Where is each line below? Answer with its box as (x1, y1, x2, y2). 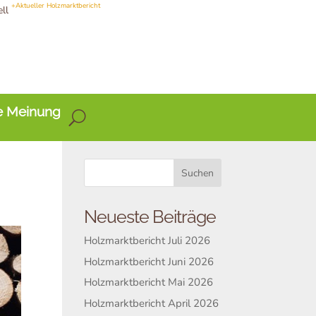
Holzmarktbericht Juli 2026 (84, 233, 211, 248)
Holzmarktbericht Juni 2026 (84, 254, 214, 269)
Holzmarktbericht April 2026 (84, 296, 219, 310)
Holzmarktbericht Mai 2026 (84, 275, 214, 289)
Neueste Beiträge (84, 206, 217, 227)
